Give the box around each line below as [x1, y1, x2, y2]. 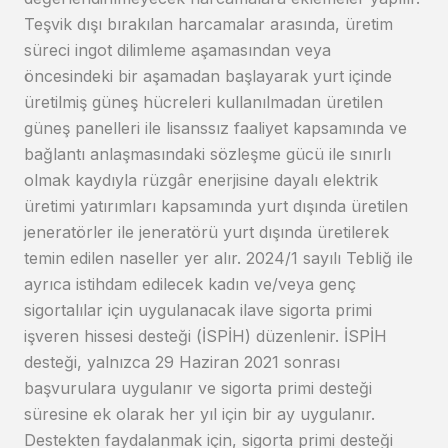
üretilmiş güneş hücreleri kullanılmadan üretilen [24, 92, 383, 113]
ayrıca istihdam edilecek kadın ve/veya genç [24, 274, 356, 295]
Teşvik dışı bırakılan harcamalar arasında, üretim [24, 14, 393, 35]
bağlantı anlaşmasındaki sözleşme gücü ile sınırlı [24, 144, 391, 165]
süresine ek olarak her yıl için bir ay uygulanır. [24, 404, 375, 425]
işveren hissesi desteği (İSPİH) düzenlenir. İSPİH [24, 326, 387, 347]
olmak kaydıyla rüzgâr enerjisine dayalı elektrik [24, 170, 378, 191]
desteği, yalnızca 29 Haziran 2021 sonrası [24, 352, 340, 373]
